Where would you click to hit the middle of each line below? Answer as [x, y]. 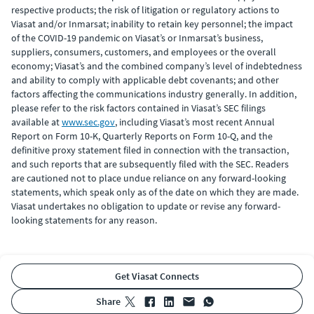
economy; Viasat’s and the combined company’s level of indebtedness [157, 66]
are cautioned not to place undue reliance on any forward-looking [149, 178]
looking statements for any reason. [84, 220]
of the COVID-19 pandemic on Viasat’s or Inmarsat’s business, [137, 38]
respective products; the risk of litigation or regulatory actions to [145, 10]
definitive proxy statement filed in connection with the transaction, [150, 150]
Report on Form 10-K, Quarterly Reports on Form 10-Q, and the [142, 136]
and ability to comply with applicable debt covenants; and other [145, 80]
